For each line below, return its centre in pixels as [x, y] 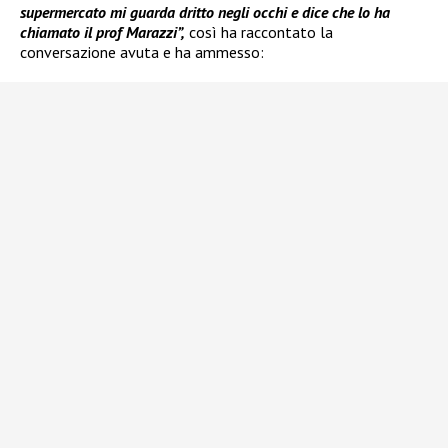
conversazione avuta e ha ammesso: [142, 51]
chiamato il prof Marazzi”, [102, 31]
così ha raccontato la [259, 31]
